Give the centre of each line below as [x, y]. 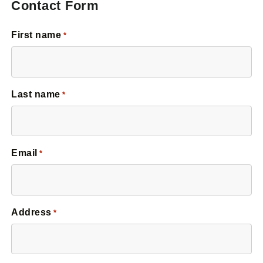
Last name [36, 94]
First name [36, 35]
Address [31, 212]
